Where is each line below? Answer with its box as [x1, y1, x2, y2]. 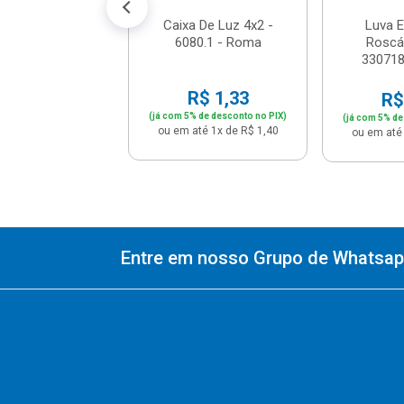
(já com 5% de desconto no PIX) [149, 110, 288, 121]
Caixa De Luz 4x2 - [162, 16, 273, 33]
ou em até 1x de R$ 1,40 [157, 124, 279, 137]
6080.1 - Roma [174, 33, 262, 50]
